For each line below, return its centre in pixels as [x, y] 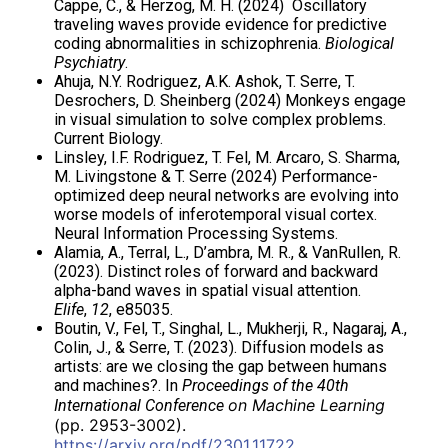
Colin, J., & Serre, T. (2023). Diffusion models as [219, 347]
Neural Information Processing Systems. [196, 233]
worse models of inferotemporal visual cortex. [216, 214]
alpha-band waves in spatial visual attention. [208, 290]
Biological [360, 43]
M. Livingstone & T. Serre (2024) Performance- [216, 176]
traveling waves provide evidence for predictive [221, 24]
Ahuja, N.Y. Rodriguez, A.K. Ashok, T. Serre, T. [205, 81]
